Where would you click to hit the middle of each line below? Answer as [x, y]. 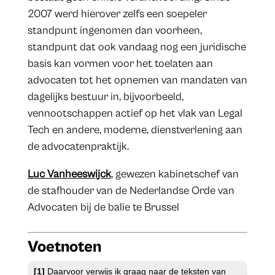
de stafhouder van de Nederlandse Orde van [131, 191]
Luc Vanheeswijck [69, 174]
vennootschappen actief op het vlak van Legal [135, 114]
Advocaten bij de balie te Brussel [103, 207]
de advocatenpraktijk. [78, 147]
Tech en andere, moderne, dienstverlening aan [135, 130]
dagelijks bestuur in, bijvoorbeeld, [105, 97]
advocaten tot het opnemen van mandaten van [137, 80]
